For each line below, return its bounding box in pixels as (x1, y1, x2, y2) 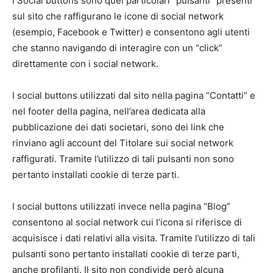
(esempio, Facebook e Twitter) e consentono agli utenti (12, 26, 250, 38)
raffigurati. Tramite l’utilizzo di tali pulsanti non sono (12, 153, 234, 165)
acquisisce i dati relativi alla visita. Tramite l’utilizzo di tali (12, 232, 255, 244)
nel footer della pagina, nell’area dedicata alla (12, 105, 205, 117)
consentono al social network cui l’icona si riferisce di (12, 216, 242, 228)
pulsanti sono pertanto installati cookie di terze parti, (12, 248, 239, 260)
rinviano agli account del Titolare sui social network (12, 137, 233, 149)
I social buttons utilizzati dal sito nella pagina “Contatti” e (12, 90, 255, 101)
